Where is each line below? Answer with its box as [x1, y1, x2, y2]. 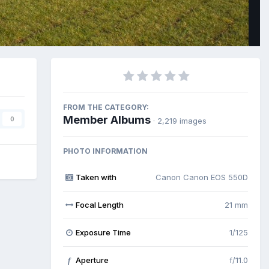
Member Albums [63, 113, 151, 126]
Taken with [75, 172, 116, 182]
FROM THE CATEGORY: [63, 103, 149, 112]
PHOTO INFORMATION [63, 147, 148, 156]
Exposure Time [75, 228, 131, 237]
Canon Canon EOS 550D [156, 172, 248, 182]
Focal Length [75, 200, 124, 210]
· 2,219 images [153, 116, 207, 125]
